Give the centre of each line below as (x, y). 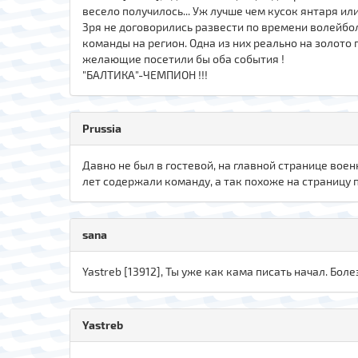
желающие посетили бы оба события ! (183, 58)
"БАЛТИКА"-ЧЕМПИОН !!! (145, 74)
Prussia (102, 128)
